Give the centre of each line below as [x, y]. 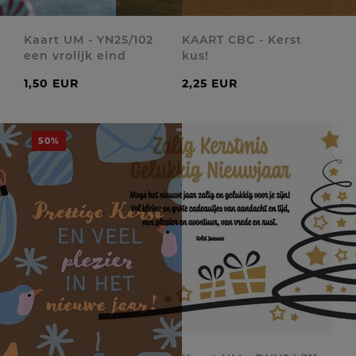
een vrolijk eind [75, 56]
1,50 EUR [51, 83]
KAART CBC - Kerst [242, 40]
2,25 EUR [210, 83]
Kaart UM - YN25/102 [89, 40]
